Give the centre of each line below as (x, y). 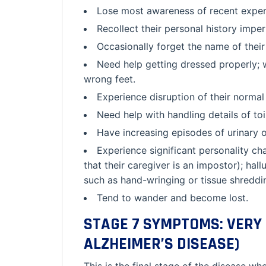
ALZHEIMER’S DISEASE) (161, 244)
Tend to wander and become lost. (172, 198)
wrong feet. (110, 79)
